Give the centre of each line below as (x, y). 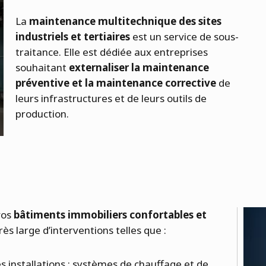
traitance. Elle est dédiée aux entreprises (112, 52)
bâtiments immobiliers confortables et (110, 214)
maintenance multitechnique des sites (125, 21)
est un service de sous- (186, 36)
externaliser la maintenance (139, 67)
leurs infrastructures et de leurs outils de (111, 98)
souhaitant (42, 67)
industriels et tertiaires (74, 36)
